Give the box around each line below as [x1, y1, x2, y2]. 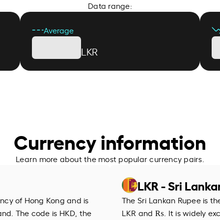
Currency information [14, 127, 206, 155]
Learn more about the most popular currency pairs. [16, 153, 204, 164]
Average [43, 24, 74, 35]
